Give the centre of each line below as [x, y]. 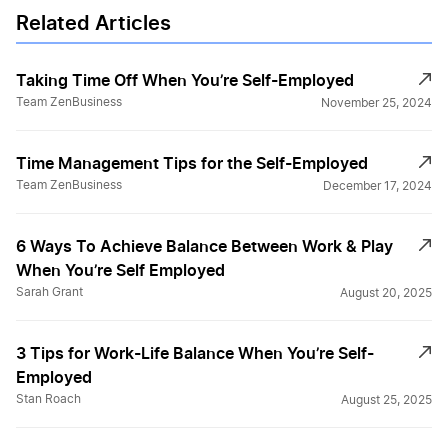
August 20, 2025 [386, 293]
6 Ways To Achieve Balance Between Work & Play [204, 246]
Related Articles [93, 23]
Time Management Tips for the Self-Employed [192, 163]
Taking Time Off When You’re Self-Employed [185, 80]
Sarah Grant [49, 292]
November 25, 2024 [376, 103]
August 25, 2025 [386, 400]
